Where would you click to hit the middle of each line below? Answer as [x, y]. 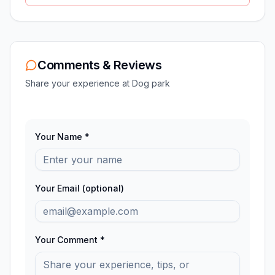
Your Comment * [70, 239]
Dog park [151, 83]
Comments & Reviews [99, 65]
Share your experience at [79, 83]
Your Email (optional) [79, 188]
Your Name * [62, 136]
